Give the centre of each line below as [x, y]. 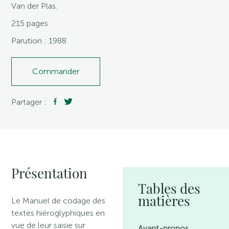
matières [164, 201]
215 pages [30, 23]
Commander [56, 71]
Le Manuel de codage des [59, 201]
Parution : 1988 [39, 41]
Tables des [169, 188]
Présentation [50, 173]
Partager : [30, 102]
